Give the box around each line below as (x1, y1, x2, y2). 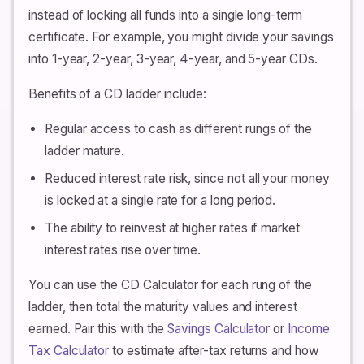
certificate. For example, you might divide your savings (28, 28, 334, 45)
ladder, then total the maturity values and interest (28, 298, 297, 314)
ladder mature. (45, 142, 125, 158)
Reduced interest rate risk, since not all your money (45, 170, 330, 186)
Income (287, 320, 330, 336)
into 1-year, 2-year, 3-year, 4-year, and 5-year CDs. (28, 50, 318, 67)
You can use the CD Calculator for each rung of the (28, 276, 312, 292)
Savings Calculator (167, 320, 271, 336)
